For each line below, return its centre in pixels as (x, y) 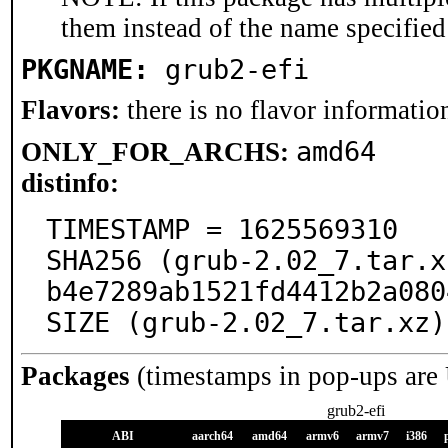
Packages (75, 376)
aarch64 (212, 436)
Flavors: (70, 110)
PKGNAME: (85, 69)
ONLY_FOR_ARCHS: (155, 152)
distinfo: (70, 183)
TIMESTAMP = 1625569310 (222, 229)
